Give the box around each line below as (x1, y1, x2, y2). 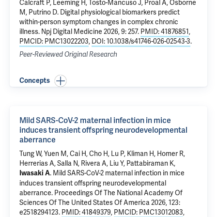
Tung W (19, 149, 41, 158)
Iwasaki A (19, 169, 50, 177)
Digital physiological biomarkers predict (60, 8, 180, 16)
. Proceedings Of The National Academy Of (51, 188, 183, 197)
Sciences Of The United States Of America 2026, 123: (19, 198, 180, 207)
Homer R (157, 149, 184, 158)
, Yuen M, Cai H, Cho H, (41, 149, 111, 158)
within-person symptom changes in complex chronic (19, 17, 178, 26)
